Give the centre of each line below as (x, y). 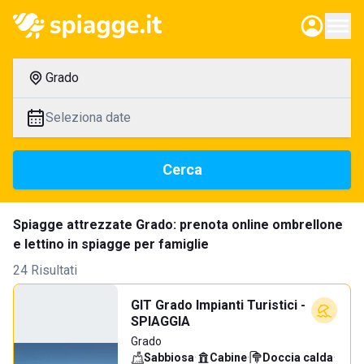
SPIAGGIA (160, 321)
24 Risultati (45, 270)
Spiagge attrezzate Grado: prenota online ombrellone (178, 225)
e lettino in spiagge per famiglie (111, 244)
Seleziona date (88, 117)
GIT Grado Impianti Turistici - (218, 305)
